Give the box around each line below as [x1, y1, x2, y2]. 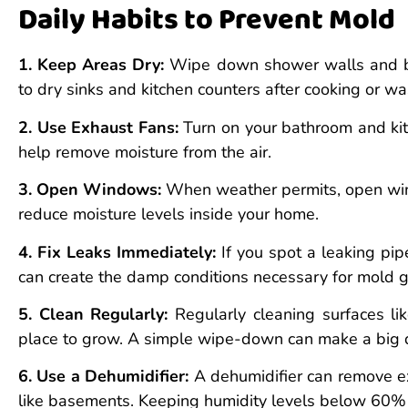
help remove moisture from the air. [18, 140, 271, 163]
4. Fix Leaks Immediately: [18, 240, 216, 263]
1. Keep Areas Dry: [18, 54, 165, 76]
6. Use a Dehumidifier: [18, 365, 189, 388]
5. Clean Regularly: [18, 303, 168, 326]
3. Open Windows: [18, 178, 162, 201]
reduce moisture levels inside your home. [18, 203, 319, 226]
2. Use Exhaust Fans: [18, 116, 178, 138]
